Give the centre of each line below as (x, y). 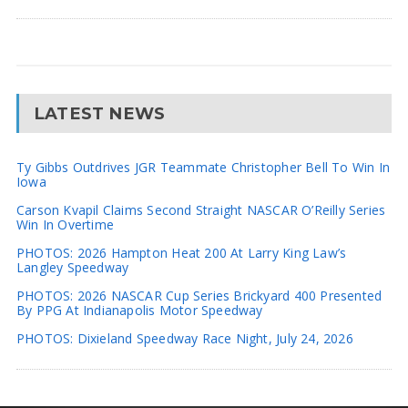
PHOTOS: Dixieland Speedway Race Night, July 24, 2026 (184, 338)
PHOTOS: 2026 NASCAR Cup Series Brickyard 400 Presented (199, 295)
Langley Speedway (72, 267)
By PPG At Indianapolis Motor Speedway (139, 310)
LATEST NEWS (99, 113)
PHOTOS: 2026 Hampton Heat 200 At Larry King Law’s (181, 252)
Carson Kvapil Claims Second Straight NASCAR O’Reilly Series (201, 209)
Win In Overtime (65, 224)
